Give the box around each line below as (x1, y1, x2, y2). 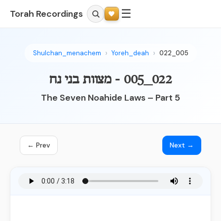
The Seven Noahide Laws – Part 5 (41, 92, 180, 104)
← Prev (27, 141, 50, 149)
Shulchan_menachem (33, 49, 101, 57)
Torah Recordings (10, 7, 83, 20)
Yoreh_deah (111, 49, 149, 57)
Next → (170, 141, 194, 149)
